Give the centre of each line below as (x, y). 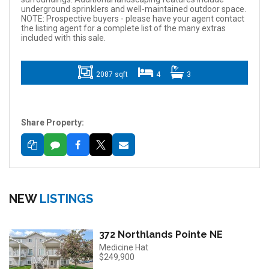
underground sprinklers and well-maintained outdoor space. (133, 9)
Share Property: (52, 123)
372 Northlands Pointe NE (161, 234)
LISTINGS (66, 198)
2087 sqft (112, 75)
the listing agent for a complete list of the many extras (123, 29)
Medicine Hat (124, 247)
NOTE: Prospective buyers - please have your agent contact (132, 19)
